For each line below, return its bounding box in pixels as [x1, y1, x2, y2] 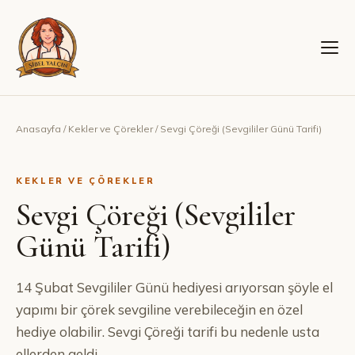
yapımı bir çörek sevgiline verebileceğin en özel [16, 301, 303, 318]
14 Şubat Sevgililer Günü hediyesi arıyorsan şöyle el [16, 279, 333, 296]
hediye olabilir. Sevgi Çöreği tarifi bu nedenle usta [16, 323, 319, 340]
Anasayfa [16, 123, 61, 135]
